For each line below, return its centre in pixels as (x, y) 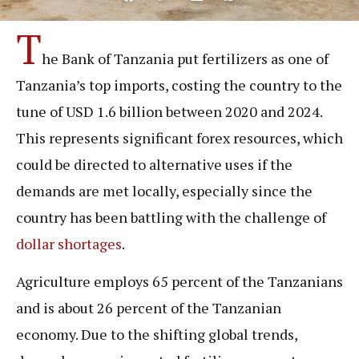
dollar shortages (69, 243)
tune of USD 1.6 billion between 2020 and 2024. (169, 111)
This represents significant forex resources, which (179, 137)
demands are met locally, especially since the (164, 190)
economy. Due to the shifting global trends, (157, 335)
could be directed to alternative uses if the (154, 164)
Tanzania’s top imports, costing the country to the (179, 85)
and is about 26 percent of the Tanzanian (149, 308)
